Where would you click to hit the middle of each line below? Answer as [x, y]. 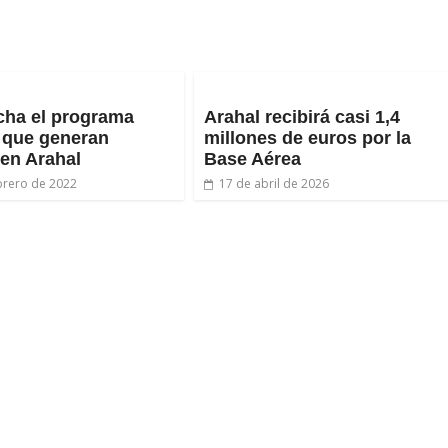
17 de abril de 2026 [274, 183]
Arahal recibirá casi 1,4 [302, 117]
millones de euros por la [307, 138]
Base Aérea [252, 159]
